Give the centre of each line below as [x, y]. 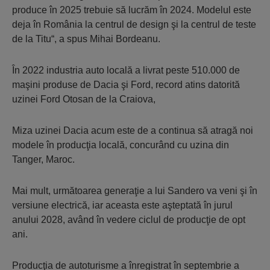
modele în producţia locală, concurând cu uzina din [121, 145]
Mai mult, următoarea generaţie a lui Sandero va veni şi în [135, 191]
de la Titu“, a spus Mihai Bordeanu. [86, 39]
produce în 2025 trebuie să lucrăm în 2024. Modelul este [132, 10]
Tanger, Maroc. [43, 159]
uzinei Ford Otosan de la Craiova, [84, 99]
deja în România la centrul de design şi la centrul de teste [134, 24]
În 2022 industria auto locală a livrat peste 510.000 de [126, 70]
